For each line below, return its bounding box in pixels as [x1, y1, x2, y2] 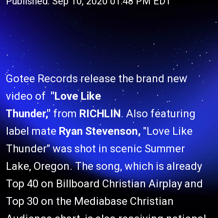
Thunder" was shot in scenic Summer [6, 143, 185, 155]
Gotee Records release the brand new [6, 73, 187, 85]
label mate [6, 125, 56, 137]
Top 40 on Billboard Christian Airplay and [6, 178, 203, 190]
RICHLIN [79, 108, 121, 120]
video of [6, 90, 51, 102]
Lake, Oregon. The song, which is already [6, 160, 202, 172]
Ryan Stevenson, [56, 125, 141, 137]
